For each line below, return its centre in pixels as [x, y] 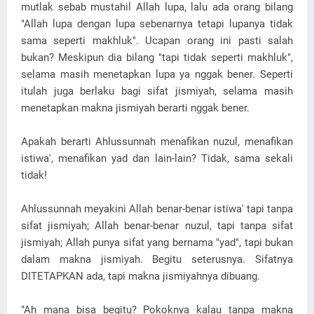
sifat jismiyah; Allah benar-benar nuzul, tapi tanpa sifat [157, 226]
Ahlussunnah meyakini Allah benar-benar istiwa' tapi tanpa [157, 209]
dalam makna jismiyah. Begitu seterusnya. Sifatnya [157, 259]
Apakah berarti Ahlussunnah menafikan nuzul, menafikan [157, 142]
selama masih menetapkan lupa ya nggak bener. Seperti [157, 74]
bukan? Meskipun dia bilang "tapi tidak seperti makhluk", [157, 57]
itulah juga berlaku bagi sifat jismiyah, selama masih [157, 91]
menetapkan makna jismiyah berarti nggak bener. [135, 108]
